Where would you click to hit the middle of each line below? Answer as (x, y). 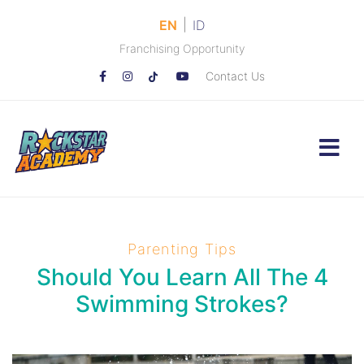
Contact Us (235, 76)
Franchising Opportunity (182, 48)
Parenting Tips (182, 249)
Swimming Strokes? (182, 303)
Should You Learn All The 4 (182, 277)
